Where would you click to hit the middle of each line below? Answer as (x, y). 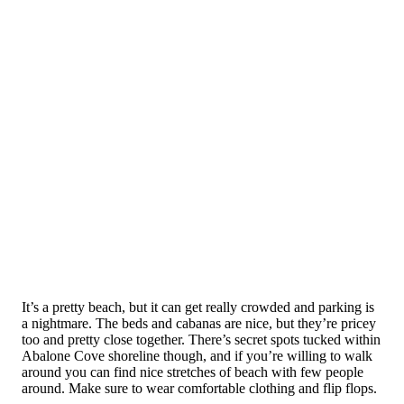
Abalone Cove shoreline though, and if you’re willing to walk (197, 356)
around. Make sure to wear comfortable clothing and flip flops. (199, 389)
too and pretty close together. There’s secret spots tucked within (201, 340)
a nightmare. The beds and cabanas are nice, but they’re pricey (199, 324)
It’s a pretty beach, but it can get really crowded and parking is (198, 308)
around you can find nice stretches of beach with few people (193, 372)
